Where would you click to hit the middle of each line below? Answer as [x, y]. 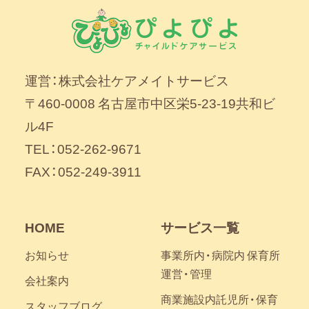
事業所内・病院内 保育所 [220, 255]
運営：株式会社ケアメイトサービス [127, 80]
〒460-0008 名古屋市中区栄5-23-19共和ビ [150, 103]
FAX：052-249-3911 [83, 171]
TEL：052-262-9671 [83, 149]
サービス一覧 [200, 227]
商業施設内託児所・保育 [219, 299]
